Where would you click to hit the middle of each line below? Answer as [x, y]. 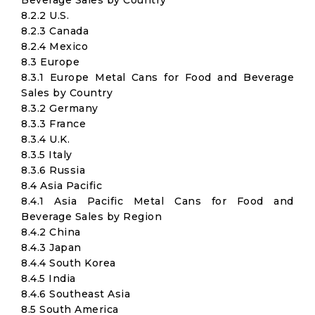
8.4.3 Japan [51, 247]
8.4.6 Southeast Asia [76, 294]
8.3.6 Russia [53, 170]
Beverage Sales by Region [91, 217]
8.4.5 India [49, 278]
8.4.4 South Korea [69, 263]
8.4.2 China [51, 232]
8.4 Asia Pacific [62, 186]
